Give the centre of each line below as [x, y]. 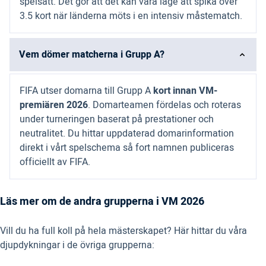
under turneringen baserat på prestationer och [117, 120]
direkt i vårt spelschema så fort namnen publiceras [127, 148]
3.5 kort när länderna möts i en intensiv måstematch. [131, 16]
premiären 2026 [54, 105]
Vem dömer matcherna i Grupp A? [92, 55]
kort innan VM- [185, 91]
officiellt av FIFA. [55, 162]
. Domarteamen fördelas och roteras [164, 105]
